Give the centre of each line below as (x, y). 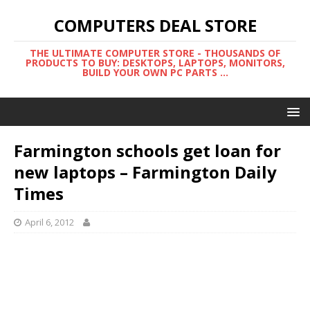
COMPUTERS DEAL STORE (155, 25)
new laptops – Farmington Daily (145, 172)
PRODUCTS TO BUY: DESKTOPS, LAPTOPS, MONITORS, (155, 63)
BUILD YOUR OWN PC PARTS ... (155, 72)
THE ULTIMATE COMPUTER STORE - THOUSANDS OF (155, 53)
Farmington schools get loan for (147, 151)
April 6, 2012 (49, 222)
